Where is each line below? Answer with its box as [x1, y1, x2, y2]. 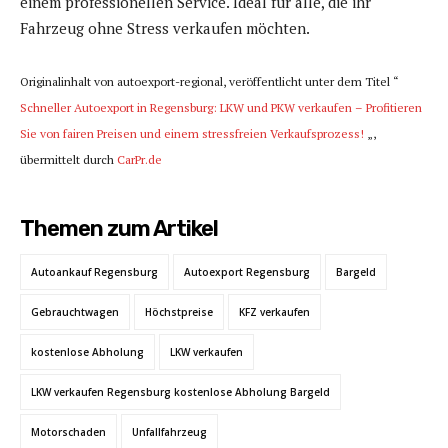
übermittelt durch [20, 152, 117, 168]
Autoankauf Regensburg [31, 265, 158, 280]
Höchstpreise [145, 305, 213, 320]
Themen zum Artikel [20, 215, 218, 243]
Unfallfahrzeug [132, 425, 207, 440]
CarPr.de [117, 152, 162, 168]
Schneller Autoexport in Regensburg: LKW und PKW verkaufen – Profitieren [20, 100, 422, 116]
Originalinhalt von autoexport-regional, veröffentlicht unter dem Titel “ [20, 74, 399, 90]
